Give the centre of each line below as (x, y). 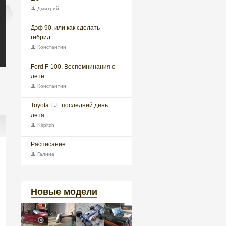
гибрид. (41, 37)
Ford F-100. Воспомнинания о (73, 67)
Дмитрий (47, 8)
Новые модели (64, 192)
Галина (45, 154)
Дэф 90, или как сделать (65, 28)
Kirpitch (45, 125)
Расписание (48, 144)
